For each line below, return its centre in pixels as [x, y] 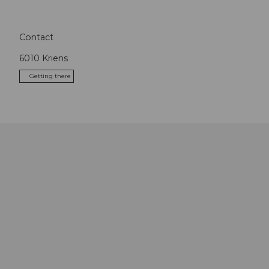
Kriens [55, 58]
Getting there [50, 76]
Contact [36, 37]
